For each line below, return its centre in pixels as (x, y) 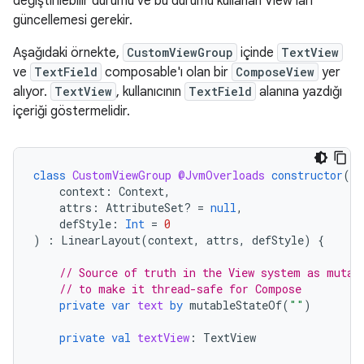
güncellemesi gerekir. (73, 20)
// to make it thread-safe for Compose (180, 289)
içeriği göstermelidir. (71, 111)
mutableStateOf (236, 305)
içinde (257, 53)
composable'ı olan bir (167, 72)
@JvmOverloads (221, 175)
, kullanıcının (150, 92)
